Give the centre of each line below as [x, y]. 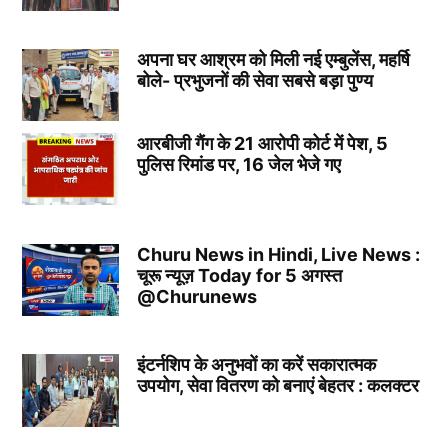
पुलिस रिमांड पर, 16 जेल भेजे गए [238, 164]
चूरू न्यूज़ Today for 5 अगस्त [239, 275]
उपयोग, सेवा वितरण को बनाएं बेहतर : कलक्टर [277, 386]
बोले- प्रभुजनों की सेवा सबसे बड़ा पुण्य [254, 81]
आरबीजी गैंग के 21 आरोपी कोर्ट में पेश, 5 [262, 143]
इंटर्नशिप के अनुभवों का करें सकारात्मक [256, 365]
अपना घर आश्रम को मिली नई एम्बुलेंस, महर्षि [273, 60]
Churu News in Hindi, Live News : [278, 254]
